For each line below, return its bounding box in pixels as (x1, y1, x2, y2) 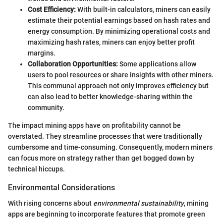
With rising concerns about (8, 199, 93, 208)
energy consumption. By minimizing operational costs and (28, 27, 210, 36)
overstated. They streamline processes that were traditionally (8, 132, 202, 141)
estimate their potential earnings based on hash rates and (28, 16, 210, 25)
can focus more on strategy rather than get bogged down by (8, 154, 194, 163)
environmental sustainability (93, 199, 184, 208)
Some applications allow (118, 60, 196, 68)
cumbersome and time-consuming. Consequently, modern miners (8, 143, 213, 152)
